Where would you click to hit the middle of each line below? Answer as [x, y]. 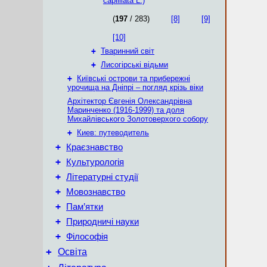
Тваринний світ [128, 51]
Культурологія [95, 162]
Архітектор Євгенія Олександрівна [130, 101]
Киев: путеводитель [113, 133]
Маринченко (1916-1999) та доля [126, 110]
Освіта [72, 252]
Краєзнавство [94, 147]
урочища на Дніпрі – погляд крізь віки [135, 87]
